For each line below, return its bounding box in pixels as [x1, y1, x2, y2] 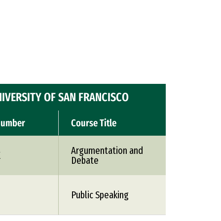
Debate [71, 154, 99, 166]
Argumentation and [71, 145, 143, 156]
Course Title [71, 117, 116, 129]
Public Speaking [71, 189, 129, 201]
